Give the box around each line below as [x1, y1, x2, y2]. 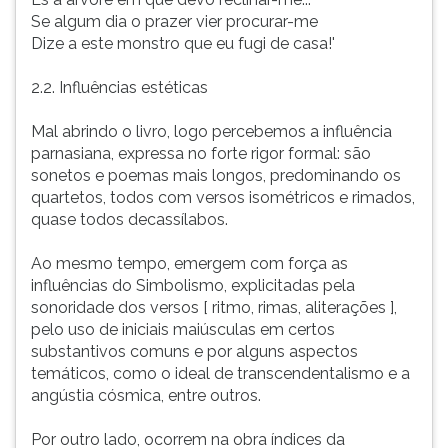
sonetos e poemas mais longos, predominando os [31, 166, 401, 185]
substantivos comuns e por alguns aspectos [31, 342, 358, 361]
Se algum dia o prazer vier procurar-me [31, 12, 318, 31]
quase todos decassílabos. [31, 210, 228, 229]
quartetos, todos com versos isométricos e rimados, [31, 188, 415, 207]
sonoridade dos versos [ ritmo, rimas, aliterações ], [31, 298, 397, 317]
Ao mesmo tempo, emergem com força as [31, 254, 348, 273]
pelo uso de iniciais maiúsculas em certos [31, 320, 335, 339]
